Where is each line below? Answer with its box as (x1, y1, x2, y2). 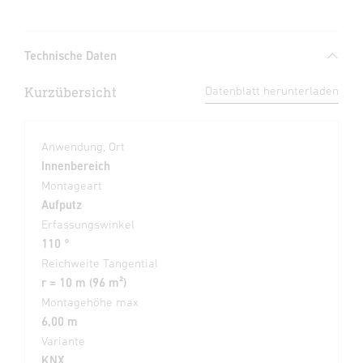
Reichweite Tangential (41, 256, 158, 271)
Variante (41, 334, 85, 348)
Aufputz (41, 198, 82, 212)
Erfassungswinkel (41, 217, 135, 232)
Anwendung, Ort (41, 139, 125, 154)
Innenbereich (41, 159, 110, 173)
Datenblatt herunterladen (205, 83, 339, 98)
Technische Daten (24, 49, 117, 63)
